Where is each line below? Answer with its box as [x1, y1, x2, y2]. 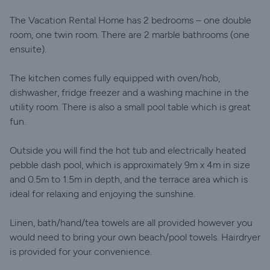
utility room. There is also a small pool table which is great [10, 101, 251, 113]
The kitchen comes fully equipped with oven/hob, [10, 72, 220, 84]
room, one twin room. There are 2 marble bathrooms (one [10, 29, 250, 40]
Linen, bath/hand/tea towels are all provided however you [10, 217, 253, 228]
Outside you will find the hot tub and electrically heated [10, 145, 246, 156]
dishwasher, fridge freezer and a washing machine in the [10, 87, 249, 98]
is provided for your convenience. [10, 246, 152, 257]
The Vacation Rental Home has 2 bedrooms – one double [10, 14, 251, 26]
